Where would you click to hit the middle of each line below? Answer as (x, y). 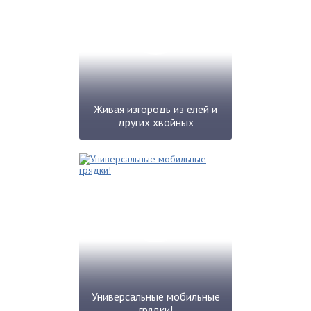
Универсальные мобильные (155, 296)
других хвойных (155, 122)
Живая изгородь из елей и (155, 109)
